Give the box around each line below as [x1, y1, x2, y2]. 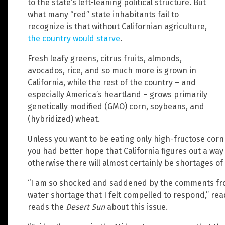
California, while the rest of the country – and [28, 77, 196, 87]
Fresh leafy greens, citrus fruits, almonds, [28, 53, 182, 63]
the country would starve [28, 33, 120, 43]
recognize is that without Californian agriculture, [28, 21, 207, 31]
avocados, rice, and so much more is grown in [28, 65, 196, 75]
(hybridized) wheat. [28, 114, 100, 124]
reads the [28, 202, 66, 212]
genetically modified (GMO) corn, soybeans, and [28, 101, 204, 111]
